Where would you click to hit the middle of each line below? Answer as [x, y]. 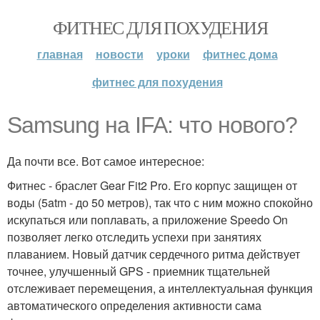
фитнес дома [240, 54]
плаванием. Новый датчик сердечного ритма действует [154, 254]
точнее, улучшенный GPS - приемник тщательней [139, 271]
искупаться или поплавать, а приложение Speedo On [147, 220]
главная [60, 54]
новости [119, 54]
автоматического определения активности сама [134, 305]
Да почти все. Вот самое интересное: [106, 161]
